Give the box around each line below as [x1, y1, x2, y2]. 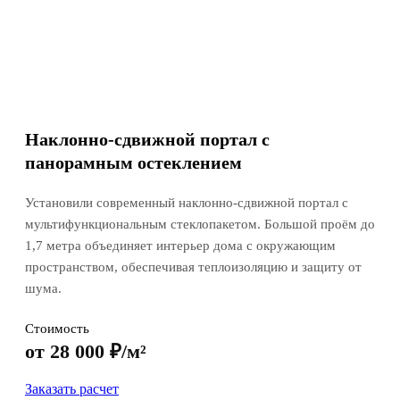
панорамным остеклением [25, 153, 242, 173]
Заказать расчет [25, 381, 119, 397]
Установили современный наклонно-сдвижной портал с [25, 196, 348, 211]
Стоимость [25, 321, 89, 337]
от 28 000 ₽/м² [25, 340, 146, 363]
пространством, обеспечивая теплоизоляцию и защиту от [25, 260, 362, 275]
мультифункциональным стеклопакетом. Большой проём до [25, 217, 375, 232]
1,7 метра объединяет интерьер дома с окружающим [25, 238, 336, 254]
